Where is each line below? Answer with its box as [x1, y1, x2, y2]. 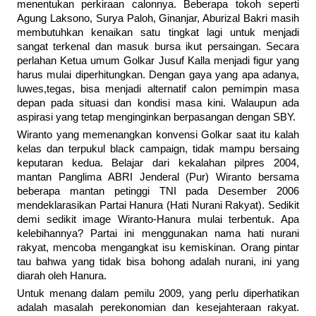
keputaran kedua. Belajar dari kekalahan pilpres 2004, [17, 157, 299, 169]
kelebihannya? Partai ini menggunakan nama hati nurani [17, 228, 299, 240]
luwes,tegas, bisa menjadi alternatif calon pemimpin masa [17, 83, 299, 95]
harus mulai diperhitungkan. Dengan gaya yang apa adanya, [17, 69, 299, 81]
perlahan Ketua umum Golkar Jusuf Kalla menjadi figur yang [17, 55, 299, 67]
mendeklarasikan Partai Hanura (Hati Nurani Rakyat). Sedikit [17, 200, 299, 212]
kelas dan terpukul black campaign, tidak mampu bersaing [17, 143, 299, 155]
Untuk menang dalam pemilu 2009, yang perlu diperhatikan [17, 288, 299, 300]
